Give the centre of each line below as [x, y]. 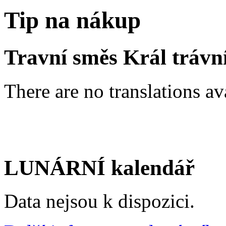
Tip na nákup [72, 20]
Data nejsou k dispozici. [99, 201]
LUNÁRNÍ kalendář [99, 167]
